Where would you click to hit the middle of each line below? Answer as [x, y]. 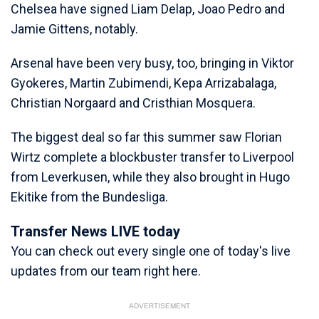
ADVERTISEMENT [159, 306]
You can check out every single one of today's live [151, 251]
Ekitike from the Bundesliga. [89, 197]
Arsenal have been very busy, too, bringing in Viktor [152, 63]
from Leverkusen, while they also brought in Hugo [150, 177]
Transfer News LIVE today [95, 231]
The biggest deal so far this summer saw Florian [146, 137]
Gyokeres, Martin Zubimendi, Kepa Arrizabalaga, [143, 83]
